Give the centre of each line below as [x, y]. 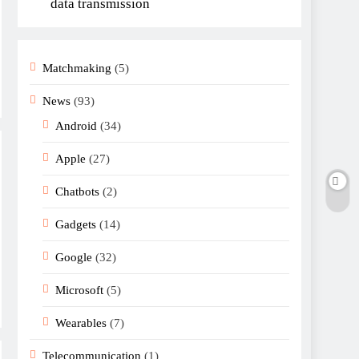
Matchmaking [77, 69]
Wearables [81, 323]
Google [74, 258]
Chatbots [77, 192]
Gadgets [76, 225]
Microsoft [79, 290]
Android [76, 126]
